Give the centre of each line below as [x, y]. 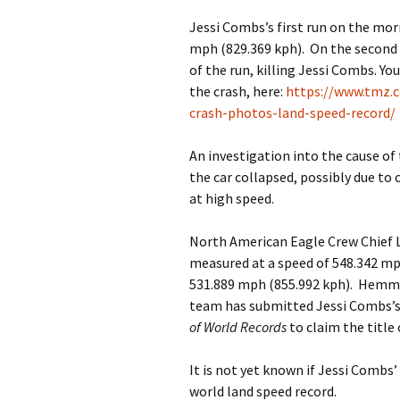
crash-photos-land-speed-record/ [292, 113]
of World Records [238, 327]
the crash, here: [237, 92]
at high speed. [234, 199]
